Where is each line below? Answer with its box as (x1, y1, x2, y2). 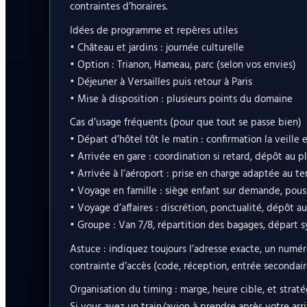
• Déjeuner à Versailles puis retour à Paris (69, 73, 252, 90)
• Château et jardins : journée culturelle (69, 39, 244, 56)
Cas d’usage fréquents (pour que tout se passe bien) (69, 114, 302, 132)
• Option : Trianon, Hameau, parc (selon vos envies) (69, 56, 296, 73)
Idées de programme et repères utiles (69, 22, 238, 39)
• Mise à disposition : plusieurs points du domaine (69, 90, 293, 108)
